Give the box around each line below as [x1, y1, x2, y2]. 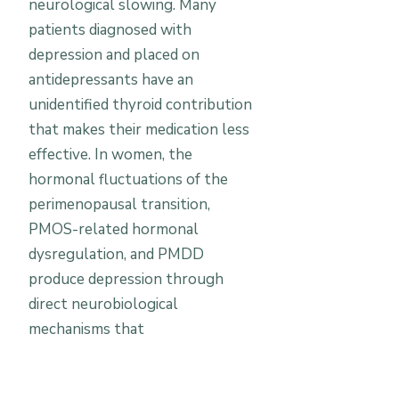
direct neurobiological [28, 294, 178, 314]
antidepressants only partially [28, 344, 234, 364]
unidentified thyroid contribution [28, 94, 252, 115]
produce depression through [28, 269, 224, 289]
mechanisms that [28, 319, 144, 339]
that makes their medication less [28, 119, 249, 140]
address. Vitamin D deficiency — [28, 369, 242, 389]
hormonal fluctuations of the [28, 169, 228, 190]
